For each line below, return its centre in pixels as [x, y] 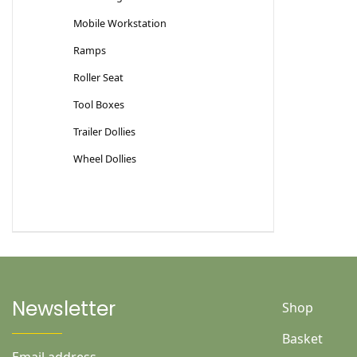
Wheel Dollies [105, 159]
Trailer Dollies [104, 132]
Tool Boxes [99, 105]
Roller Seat [98, 78]
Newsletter [64, 309]
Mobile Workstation [120, 24]
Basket [302, 339]
